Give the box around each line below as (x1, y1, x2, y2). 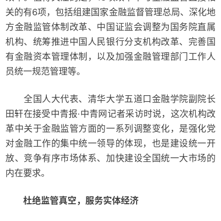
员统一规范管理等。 (5, 66, 86, 76)
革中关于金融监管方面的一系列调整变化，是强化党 (5, 123, 216, 134)
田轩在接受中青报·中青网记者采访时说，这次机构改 (5, 108, 216, 119)
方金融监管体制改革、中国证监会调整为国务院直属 (5, 21, 216, 32)
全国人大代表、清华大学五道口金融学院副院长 (5, 93, 216, 104)
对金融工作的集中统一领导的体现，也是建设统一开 (5, 138, 216, 148)
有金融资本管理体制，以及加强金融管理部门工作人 (5, 51, 216, 62)
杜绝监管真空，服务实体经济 (23, 195, 139, 206)
